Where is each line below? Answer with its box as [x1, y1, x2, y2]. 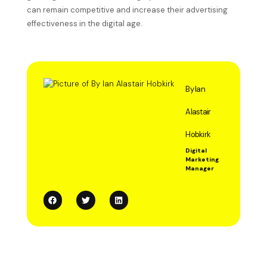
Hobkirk [185, 129, 211, 140]
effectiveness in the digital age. [26, 18, 142, 29]
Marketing [185, 156, 219, 164]
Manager [185, 164, 215, 173]
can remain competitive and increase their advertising [26, 5, 228, 15]
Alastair [185, 107, 211, 117]
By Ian [185, 84, 206, 95]
